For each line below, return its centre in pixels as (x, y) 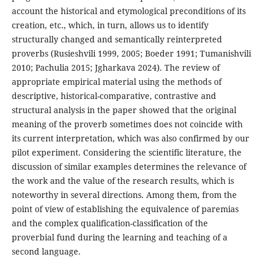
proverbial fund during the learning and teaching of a (119, 237)
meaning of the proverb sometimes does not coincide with (127, 124)
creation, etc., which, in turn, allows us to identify (110, 25)
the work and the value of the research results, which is (123, 181)
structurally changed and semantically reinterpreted (117, 39)
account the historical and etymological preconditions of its (128, 11)
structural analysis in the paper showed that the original (124, 110)
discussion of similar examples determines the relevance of (129, 167)
